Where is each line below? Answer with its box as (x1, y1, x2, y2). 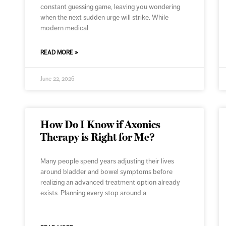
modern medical (40, 24, 89, 32)
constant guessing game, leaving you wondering (40, 3, 181, 11)
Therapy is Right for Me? (40, 131, 155, 144)
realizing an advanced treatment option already (40, 178, 181, 187)
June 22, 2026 (40, 75, 75, 83)
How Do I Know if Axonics (40, 118, 161, 131)
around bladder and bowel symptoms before (40, 167, 173, 176)
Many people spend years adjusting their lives (40, 157, 175, 165)
